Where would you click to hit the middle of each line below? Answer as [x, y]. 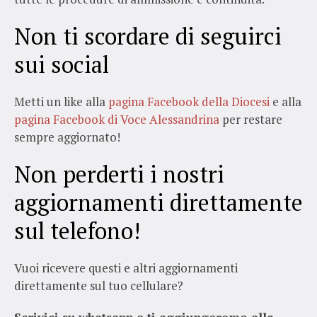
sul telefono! [77, 230]
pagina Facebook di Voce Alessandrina [117, 119]
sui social [62, 64]
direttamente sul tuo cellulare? [100, 285]
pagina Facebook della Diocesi [188, 101]
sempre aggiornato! [67, 137]
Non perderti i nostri [119, 174]
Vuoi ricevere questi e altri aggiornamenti [126, 267]
